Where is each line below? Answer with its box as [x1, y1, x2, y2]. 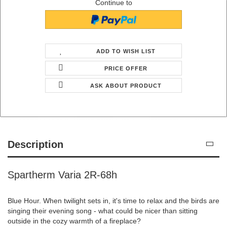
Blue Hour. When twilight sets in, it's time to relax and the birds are [8, 196, 219, 205]
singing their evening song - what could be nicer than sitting [8, 206, 198, 215]
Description [8, 138, 63, 150]
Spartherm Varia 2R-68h [8, 169, 117, 180]
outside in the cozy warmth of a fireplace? [8, 216, 141, 225]
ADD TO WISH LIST [96, 48, 156, 54]
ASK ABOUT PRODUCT [90, 82, 162, 89]
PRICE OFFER [104, 65, 148, 71]
